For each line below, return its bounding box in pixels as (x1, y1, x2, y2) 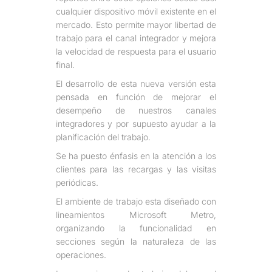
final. (55, 59, 75, 70)
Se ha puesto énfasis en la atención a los (55, 150, 217, 161)
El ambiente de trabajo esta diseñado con (55, 195, 217, 206)
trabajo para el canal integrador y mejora (55, 32, 217, 43)
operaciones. (55, 249, 106, 260)
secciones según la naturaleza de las (55, 236, 217, 246)
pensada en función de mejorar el (55, 91, 217, 102)
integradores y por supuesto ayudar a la (55, 118, 217, 129)
